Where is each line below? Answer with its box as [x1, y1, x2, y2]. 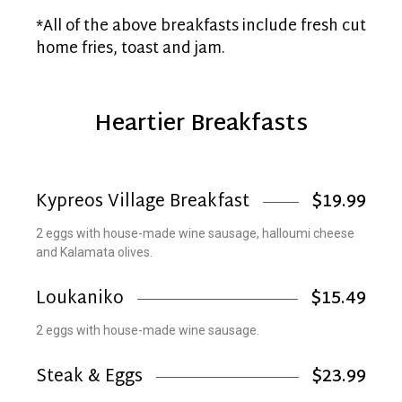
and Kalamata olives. [36, 244, 153, 259]
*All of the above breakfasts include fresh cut [36, 12, 366, 40]
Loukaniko [36, 283, 124, 315]
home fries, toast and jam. [36, 34, 225, 63]
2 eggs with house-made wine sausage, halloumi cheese [36, 225, 354, 240]
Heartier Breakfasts [94, 103, 308, 145]
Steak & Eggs [36, 361, 143, 393]
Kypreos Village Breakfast [36, 186, 249, 218]
